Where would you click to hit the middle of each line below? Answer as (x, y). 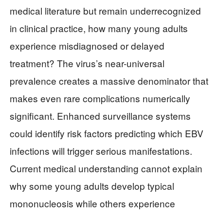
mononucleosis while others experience (92, 203)
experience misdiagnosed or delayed (87, 45)
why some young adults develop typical (92, 186)
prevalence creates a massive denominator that (109, 81)
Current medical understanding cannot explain (106, 168)
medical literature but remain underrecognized (105, 10)
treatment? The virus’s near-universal (87, 63)
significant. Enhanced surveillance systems (100, 116)
